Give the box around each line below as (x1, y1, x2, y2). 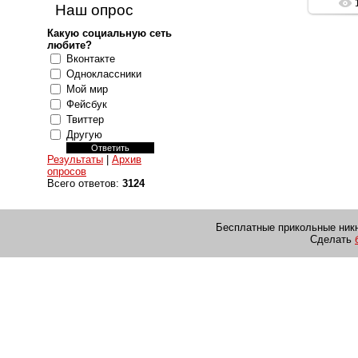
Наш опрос (55, 2, 133, 18)
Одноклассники (66, 68, 141, 80)
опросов (47, 165, 86, 177)
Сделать (310, 233, 355, 245)
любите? (47, 39, 92, 51)
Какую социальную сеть (47, 27, 172, 39)
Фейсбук (66, 98, 107, 110)
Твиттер (66, 113, 104, 125)
